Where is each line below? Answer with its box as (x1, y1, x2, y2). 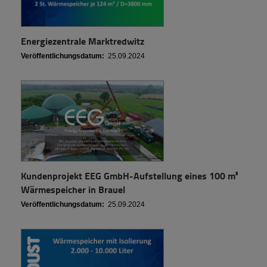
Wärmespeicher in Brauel (21, 182, 125, 196)
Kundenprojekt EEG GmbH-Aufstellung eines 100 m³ (21, 168, 238, 182)
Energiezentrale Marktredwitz (21, 33, 144, 48)
